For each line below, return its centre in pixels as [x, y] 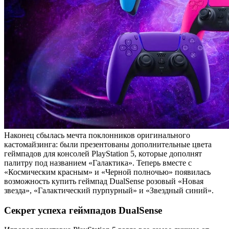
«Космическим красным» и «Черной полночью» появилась [107, 172]
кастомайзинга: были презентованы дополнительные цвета [108, 144]
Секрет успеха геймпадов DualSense [83, 210]
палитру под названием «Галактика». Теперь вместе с [98, 163]
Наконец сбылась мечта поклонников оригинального [97, 135]
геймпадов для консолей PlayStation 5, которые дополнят [103, 153]
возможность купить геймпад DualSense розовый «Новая [104, 181]
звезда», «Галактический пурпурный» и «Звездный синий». [109, 190]
